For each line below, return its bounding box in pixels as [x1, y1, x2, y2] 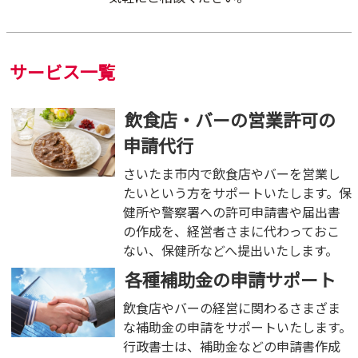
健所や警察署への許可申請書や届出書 [122, 201, 340, 221]
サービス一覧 [10, 58, 115, 84]
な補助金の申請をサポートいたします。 [122, 316, 352, 336]
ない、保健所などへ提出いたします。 [122, 240, 338, 260]
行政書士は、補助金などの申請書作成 [122, 336, 340, 356]
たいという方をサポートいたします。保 [122, 182, 352, 202]
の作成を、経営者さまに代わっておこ [122, 221, 340, 241]
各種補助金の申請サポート [124, 265, 336, 292]
